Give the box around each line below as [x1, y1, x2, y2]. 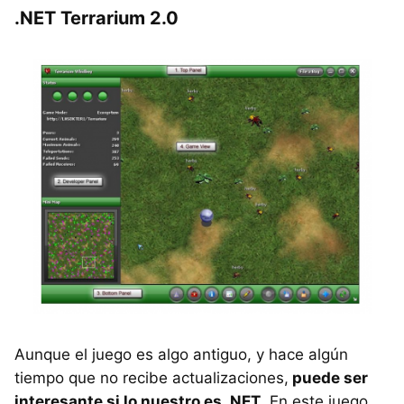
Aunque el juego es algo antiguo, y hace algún [14, 345, 348, 364]
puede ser [289, 369, 368, 388]
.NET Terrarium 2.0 [14, 7, 179, 30]
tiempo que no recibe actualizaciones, [14, 369, 289, 388]
